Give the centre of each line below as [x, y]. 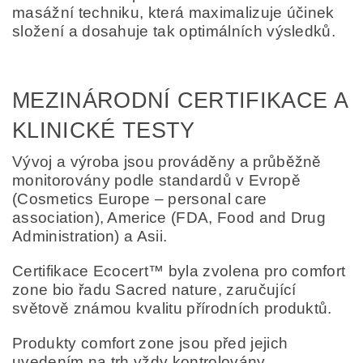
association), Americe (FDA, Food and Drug [169, 217]
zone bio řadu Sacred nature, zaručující [154, 289]
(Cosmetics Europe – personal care [140, 199]
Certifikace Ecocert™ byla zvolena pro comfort [179, 271]
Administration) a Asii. [90, 236]
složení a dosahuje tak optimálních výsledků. [174, 31]
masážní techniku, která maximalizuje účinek [173, 12]
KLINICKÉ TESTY [104, 130]
